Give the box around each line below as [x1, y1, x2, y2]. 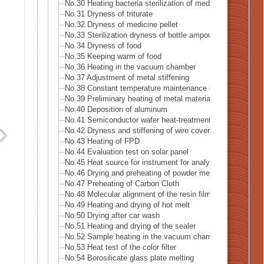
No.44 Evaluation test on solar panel [65, 147, 189, 157]
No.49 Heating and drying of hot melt [65, 200, 190, 210]
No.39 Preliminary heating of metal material [65, 94, 212, 104]
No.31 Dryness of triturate [65, 9, 153, 19]
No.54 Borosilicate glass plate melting [65, 253, 194, 263]
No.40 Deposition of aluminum [65, 105, 167, 114]
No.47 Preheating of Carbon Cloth [65, 179, 179, 189]
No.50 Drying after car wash [65, 211, 160, 220]
